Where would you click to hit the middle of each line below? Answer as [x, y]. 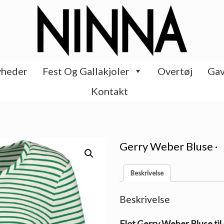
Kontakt [109, 91]
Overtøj [175, 71]
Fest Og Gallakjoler [86, 71]
